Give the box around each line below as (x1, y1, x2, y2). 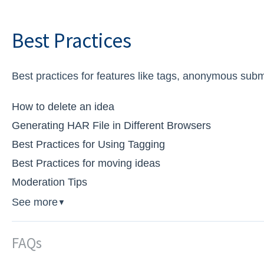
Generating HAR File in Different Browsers (11, 119, 211, 131)
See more (11, 196, 58, 208)
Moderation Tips (11, 176, 87, 188)
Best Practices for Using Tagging (11, 138, 165, 150)
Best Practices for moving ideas (11, 157, 160, 169)
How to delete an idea (11, 100, 114, 113)
